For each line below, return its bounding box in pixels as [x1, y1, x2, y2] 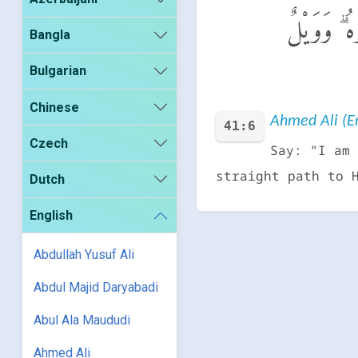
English [30, 208, 74, 224]
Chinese [30, 99, 80, 115]
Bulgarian [30, 63, 87, 79]
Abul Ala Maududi [34, 312, 131, 328]
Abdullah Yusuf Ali [34, 247, 135, 263]
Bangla [30, 27, 71, 43]
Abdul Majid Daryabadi [34, 280, 159, 296]
